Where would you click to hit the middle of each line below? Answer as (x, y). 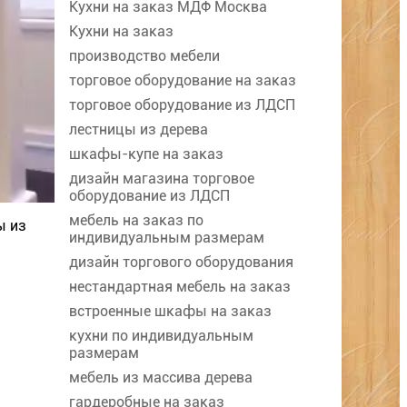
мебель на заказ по (136, 221)
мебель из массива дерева (161, 378)
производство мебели (144, 56)
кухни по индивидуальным (161, 336)
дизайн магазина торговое (162, 179)
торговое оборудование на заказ (183, 81)
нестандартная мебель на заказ (180, 287)
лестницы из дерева (139, 130)
